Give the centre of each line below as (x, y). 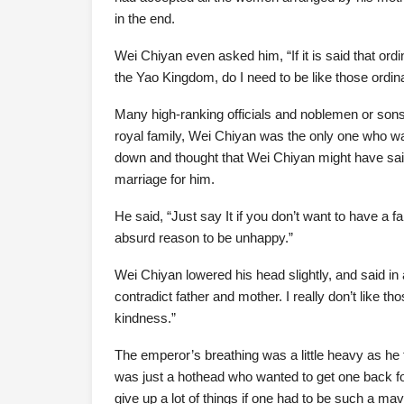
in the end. (145, 18)
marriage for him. (165, 179)
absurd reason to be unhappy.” (204, 238)
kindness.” (145, 318)
